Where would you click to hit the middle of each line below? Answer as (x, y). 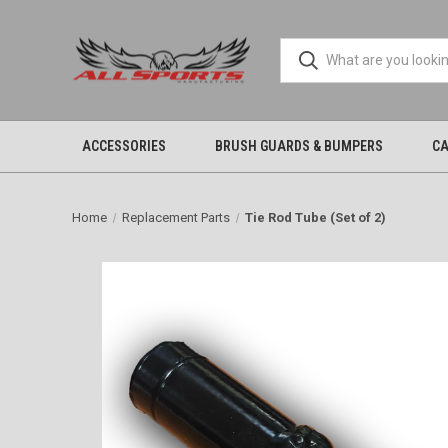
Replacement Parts (175, 217)
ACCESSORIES (123, 146)
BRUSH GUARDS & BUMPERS (298, 146)
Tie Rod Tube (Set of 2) (315, 217)
